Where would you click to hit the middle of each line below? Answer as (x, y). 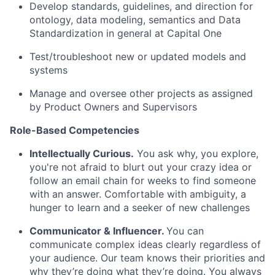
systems (48, 70)
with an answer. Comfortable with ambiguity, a (138, 194)
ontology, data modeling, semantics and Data (135, 20)
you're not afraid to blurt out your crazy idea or (141, 167)
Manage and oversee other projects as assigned (141, 93)
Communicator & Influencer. (97, 231)
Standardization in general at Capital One (126, 33)
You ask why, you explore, (198, 153)
